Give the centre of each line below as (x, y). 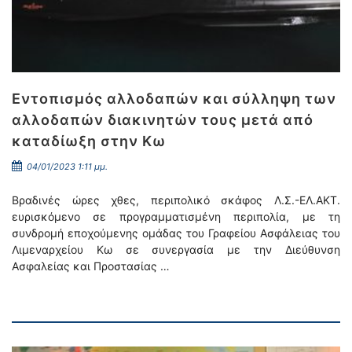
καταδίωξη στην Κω (89, 141)
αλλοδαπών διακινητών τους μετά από (163, 120)
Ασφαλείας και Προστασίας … (91, 266)
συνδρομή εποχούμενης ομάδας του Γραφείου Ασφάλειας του (176, 233)
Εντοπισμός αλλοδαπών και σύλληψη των (174, 99)
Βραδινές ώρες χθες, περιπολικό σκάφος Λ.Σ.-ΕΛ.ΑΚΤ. (176, 200)
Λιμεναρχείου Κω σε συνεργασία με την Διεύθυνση (176, 249)
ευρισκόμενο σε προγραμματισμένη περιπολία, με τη (176, 216)
